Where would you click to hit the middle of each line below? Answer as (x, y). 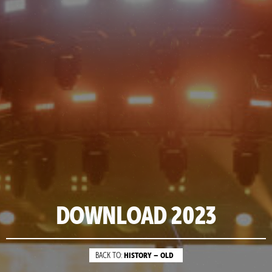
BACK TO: (109, 256)
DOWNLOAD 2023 (136, 216)
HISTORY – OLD (148, 256)
